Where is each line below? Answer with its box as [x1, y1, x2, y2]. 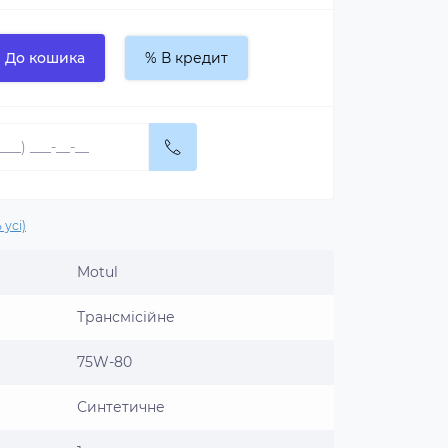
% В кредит [145, 49, 228, 67]
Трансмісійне [77, 308, 175, 326]
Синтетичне [77, 398, 165, 416]
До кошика [5, 49, 85, 67]
